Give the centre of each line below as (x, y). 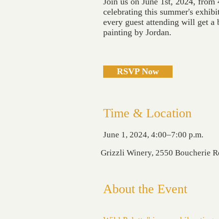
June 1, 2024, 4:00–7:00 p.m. (153, 135)
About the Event (145, 189)
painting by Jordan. (137, 32)
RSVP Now (138, 71)
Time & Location (147, 113)
